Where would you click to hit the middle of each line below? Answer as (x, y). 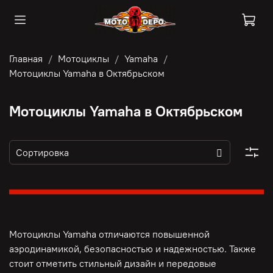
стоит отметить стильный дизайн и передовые (113, 264)
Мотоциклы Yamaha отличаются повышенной (109, 234)
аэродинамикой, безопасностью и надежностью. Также (133, 249)
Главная (26, 58)
